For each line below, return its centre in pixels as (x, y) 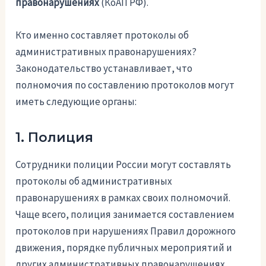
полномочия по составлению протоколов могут (125, 85)
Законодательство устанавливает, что (104, 69)
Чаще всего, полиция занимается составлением (125, 215)
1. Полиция (55, 138)
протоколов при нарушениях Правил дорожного (126, 231)
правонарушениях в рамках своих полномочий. (123, 198)
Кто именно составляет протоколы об (102, 35)
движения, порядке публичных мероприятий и (124, 248)
